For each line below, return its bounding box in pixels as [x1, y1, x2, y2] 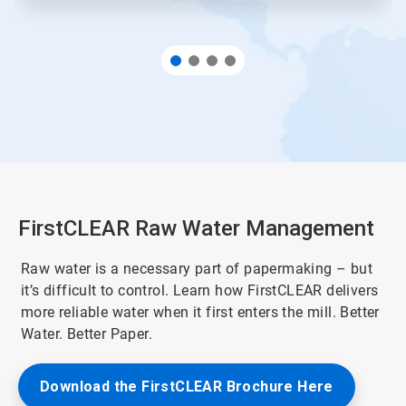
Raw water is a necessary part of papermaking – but [21, 259, 372, 277]
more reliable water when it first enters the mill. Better [21, 303, 380, 321]
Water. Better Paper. [21, 324, 152, 343]
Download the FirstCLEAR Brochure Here [40, 377, 333, 395]
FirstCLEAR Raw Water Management [18, 215, 374, 241]
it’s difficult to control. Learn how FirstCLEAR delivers [21, 281, 379, 299]
